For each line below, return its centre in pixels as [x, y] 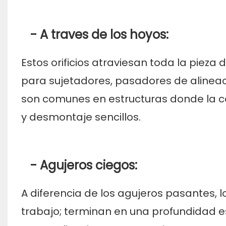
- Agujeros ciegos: [79, 165]
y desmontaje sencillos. [81, 117]
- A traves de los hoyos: [95, 34]
